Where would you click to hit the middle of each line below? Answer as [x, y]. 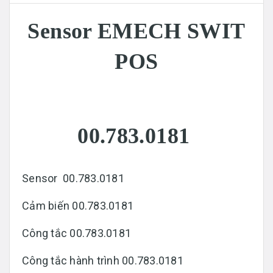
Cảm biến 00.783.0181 [79, 205]
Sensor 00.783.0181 [74, 178]
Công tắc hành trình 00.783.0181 [104, 260]
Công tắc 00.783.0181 [78, 233]
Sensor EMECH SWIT [136, 31]
